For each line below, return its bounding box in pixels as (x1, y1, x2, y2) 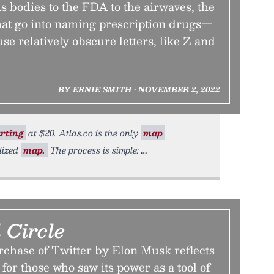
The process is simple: (48, 143, 139, 157)
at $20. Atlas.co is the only (26, 125, 141, 140)
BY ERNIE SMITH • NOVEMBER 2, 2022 (57, 83, 220, 95)
